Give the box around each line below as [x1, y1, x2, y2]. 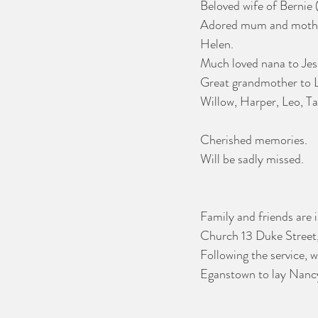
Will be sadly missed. [200, 150, 304, 168]
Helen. [200, 35, 236, 53]
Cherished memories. [200, 131, 307, 149]
